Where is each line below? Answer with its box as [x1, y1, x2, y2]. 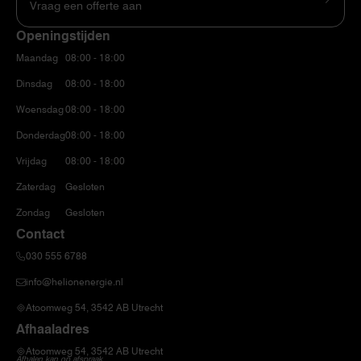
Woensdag [16, 102, 64, 115]
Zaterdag [16, 180, 56, 193]
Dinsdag [16, 77, 52, 89]
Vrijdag [16, 154, 47, 167]
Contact [16, 226, 64, 242]
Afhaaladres [16, 321, 89, 337]
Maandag [16, 51, 58, 64]
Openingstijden [16, 27, 110, 44]
